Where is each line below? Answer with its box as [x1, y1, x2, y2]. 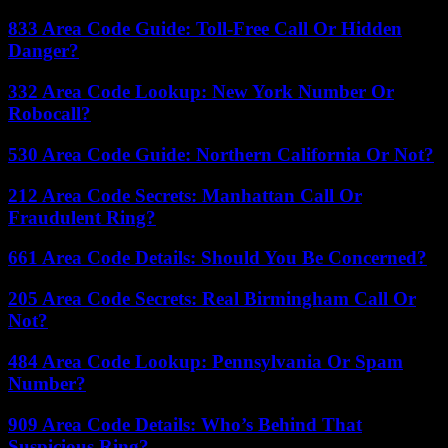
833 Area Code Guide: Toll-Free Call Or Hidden [8, 18, 402, 40]
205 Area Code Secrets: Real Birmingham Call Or [8, 288, 416, 310]
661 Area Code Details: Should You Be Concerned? [8, 247, 427, 269]
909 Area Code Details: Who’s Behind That [8, 413, 362, 435]
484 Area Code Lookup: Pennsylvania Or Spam [8, 350, 403, 372]
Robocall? [8, 103, 91, 125]
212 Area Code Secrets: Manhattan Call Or [8, 184, 362, 206]
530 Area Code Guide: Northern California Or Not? [8, 143, 434, 165]
